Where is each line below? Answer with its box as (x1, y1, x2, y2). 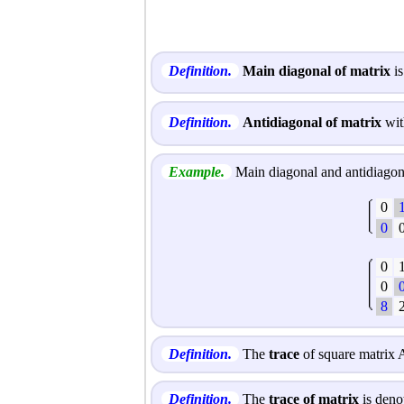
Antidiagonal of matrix (243, 115, 381, 131)
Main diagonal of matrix (243, 62, 390, 78)
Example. (169, 164, 225, 180)
